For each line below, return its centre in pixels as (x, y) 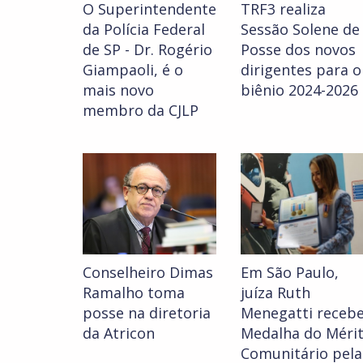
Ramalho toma (134, 293)
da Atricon (119, 333)
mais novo (118, 90)
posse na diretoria (147, 313)
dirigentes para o (301, 70)
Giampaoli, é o (133, 70)
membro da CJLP (141, 111)
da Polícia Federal (144, 30)
